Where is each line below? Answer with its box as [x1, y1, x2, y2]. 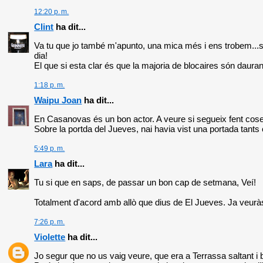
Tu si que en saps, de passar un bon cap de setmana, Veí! [34, 177, 257, 188]
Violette [34, 232, 66, 242]
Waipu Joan [34, 95, 82, 106]
